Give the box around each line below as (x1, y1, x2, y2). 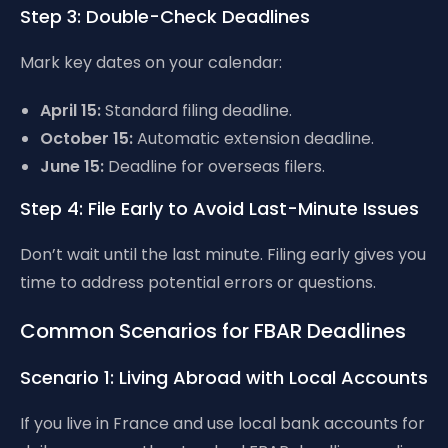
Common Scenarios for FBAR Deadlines (20, 317, 406, 345)
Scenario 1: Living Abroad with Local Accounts (20, 365, 428, 390)
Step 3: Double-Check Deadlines (20, 4, 310, 29)
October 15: (40, 127, 133, 150)
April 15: (40, 99, 101, 122)
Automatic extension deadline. (133, 127, 374, 150)
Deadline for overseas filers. (104, 155, 325, 178)
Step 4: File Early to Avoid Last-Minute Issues (20, 196, 419, 221)
